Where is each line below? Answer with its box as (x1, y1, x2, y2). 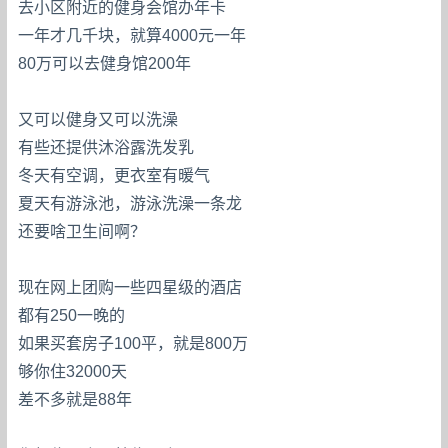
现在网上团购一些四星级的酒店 (18, 278, 243, 296)
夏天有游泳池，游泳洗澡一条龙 (18, 194, 243, 212)
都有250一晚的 (18, 306, 126, 324)
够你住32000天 (18, 362, 128, 380)
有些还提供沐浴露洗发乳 (18, 138, 195, 156)
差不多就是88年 (18, 390, 133, 408)
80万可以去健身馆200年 (18, 54, 192, 72)
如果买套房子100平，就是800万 (18, 334, 249, 352)
